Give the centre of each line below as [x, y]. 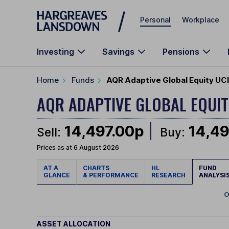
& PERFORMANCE [111, 175]
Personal [155, 19]
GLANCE [57, 175]
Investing [55, 52]
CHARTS [98, 168]
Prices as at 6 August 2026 [78, 148]
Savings [118, 52]
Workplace [201, 19]
